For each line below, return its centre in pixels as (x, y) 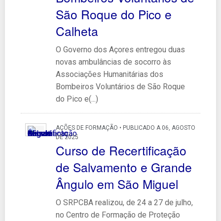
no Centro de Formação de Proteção (118, 215)
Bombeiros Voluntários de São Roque (120, 86)
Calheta (77, 31)
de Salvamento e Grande (124, 167)
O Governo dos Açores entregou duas (120, 49)
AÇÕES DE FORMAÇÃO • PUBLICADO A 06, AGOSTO (125, 128)
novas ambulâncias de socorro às (113, 62)
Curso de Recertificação (121, 150)
